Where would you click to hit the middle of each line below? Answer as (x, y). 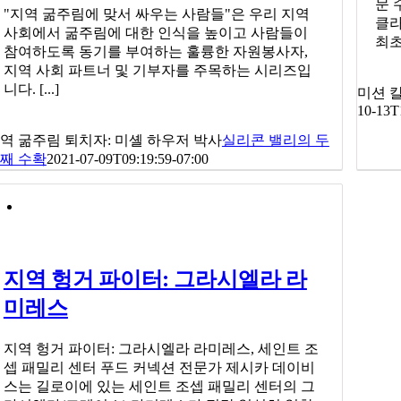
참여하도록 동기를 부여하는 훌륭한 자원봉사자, (155, 52)
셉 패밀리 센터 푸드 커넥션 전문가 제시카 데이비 (159, 367)
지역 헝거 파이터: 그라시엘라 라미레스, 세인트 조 (161, 348)
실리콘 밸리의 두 (275, 141)
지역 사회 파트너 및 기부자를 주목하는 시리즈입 (157, 71)
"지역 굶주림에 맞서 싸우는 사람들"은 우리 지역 (156, 14)
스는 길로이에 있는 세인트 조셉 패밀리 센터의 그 (159, 386)
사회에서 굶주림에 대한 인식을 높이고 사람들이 (155, 33)
